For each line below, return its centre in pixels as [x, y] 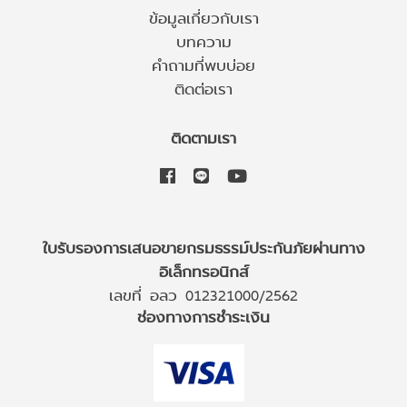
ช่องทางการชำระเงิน [203, 316]
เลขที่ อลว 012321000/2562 [203, 294]
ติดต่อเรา [203, 88]
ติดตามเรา [203, 137]
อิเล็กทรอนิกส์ [203, 271]
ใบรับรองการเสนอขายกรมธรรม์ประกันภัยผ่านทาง [203, 247]
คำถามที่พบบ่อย [203, 65]
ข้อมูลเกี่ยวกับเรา [203, 17]
